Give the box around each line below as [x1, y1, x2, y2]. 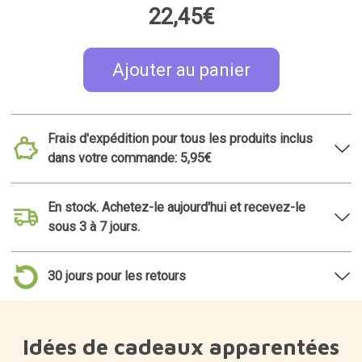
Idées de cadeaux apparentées [23, 333, 339, 360]
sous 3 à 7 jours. [47, 218, 140, 234]
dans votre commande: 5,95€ [47, 149, 212, 166]
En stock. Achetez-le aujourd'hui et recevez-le [47, 199, 305, 215]
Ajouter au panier [112, 59, 250, 80]
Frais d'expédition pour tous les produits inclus [47, 130, 313, 146]
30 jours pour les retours [47, 267, 186, 284]
